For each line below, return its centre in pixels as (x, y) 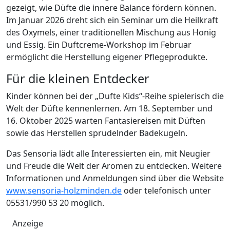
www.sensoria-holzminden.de (64, 190)
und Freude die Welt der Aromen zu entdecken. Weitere (114, 166)
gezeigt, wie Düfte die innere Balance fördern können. (111, 7)
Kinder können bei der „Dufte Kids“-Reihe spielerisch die (115, 96)
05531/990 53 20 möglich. (55, 203)
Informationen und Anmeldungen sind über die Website (115, 178)
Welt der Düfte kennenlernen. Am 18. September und (109, 108)
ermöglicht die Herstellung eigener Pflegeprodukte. (107, 57)
